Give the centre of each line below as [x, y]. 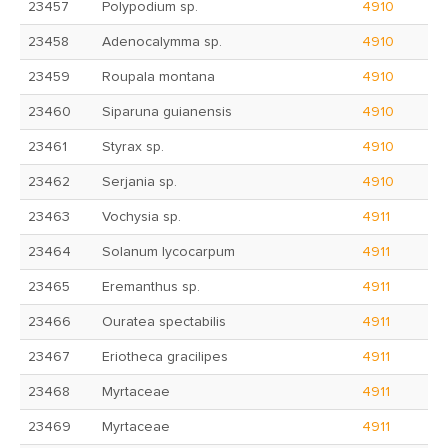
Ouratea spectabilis [164, 322]
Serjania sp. [139, 182]
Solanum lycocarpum [168, 252]
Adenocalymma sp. [162, 42]
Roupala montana [158, 77]
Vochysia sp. [141, 217]
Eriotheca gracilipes [165, 357]
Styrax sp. [133, 147]
